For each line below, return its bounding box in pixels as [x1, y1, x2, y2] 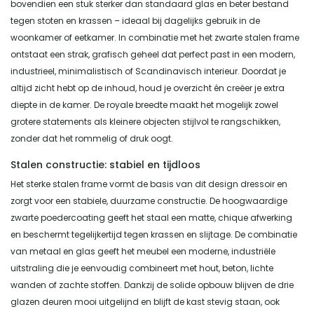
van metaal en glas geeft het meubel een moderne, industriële [11, 245, 275, 257]
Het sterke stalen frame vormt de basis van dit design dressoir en [11, 177, 287, 190]
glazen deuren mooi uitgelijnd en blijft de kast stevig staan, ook [11, 295, 280, 308]
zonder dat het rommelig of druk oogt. [11, 132, 173, 144]
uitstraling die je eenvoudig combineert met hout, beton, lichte [11, 261, 273, 274]
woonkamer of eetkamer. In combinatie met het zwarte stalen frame [11, 31, 299, 43]
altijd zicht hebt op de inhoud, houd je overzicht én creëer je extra [11, 81, 285, 94]
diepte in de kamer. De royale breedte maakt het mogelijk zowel [11, 98, 278, 111]
